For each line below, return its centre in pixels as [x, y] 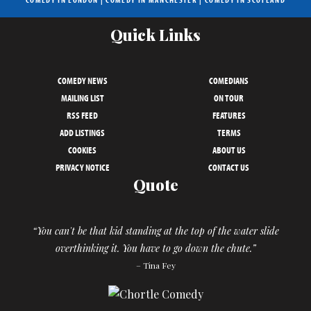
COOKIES [82, 150]
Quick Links [155, 34]
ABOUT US [229, 150]
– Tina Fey [155, 266]
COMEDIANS [229, 80]
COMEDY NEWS [82, 80]
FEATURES [229, 115]
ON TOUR [229, 98]
